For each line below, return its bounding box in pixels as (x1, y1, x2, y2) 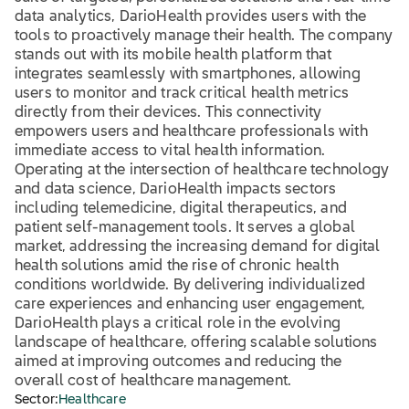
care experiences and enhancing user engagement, (15, 298, 366, 312)
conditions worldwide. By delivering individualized (15, 278, 366, 293)
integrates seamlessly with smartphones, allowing (15, 68, 361, 82)
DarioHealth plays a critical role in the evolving (15, 317, 341, 331)
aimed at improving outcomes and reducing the (15, 355, 342, 370)
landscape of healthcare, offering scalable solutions (15, 336, 378, 351)
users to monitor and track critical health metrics (15, 87, 350, 101)
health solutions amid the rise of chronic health (15, 259, 339, 274)
